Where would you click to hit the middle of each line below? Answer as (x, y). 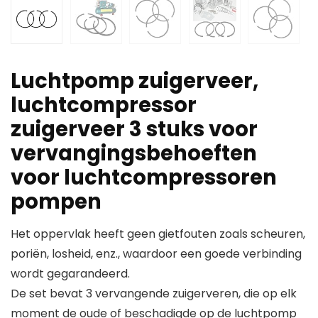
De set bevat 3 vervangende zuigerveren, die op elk (154, 294)
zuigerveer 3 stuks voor (134, 130)
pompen (56, 202)
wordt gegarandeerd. (70, 274)
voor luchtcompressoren (144, 178)
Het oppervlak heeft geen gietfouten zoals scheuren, (158, 234)
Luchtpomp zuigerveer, (135, 81)
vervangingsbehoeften (134, 154)
